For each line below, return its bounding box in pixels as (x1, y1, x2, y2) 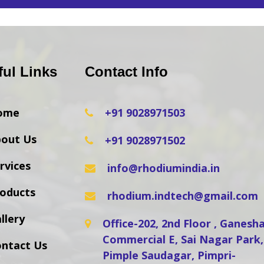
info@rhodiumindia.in (107, 161, 220, 176)
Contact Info (85, 64, 168, 80)
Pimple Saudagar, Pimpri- (103, 248, 236, 263)
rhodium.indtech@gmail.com (107, 189, 258, 203)
